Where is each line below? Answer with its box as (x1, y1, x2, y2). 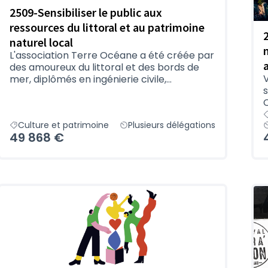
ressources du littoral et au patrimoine (10, 19, 205, 35)
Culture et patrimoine (18, 118, 109, 131)
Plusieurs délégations (128, 118, 215, 131)
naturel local (10, 34, 73, 50)
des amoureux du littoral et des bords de (10, 60, 199, 74)
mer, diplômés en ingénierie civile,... (10, 72, 172, 86)
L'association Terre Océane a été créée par (10, 48, 214, 62)
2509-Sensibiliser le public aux (10, 4, 162, 20)
